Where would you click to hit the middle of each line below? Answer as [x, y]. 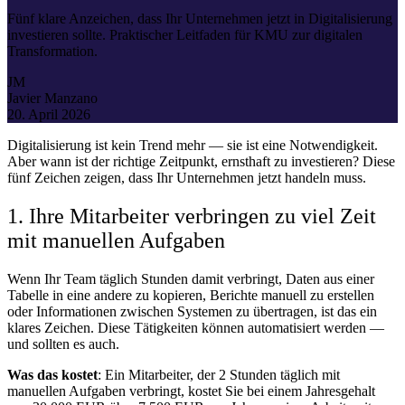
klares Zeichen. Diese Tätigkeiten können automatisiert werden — [196, 327]
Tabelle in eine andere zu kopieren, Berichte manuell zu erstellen [191, 295]
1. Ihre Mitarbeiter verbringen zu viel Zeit [192, 216]
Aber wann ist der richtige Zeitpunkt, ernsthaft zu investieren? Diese [201, 161]
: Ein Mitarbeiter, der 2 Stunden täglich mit [219, 374]
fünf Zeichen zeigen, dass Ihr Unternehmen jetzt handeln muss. [187, 177]
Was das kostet [52, 374]
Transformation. [52, 51]
